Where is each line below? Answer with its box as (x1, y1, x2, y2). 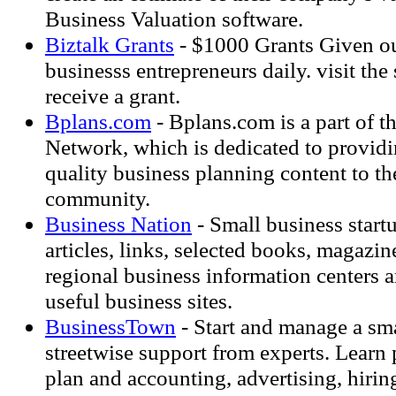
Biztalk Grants (45, 32, 174, 57)
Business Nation (45, 211, 192, 236)
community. (45, 186, 150, 210)
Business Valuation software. (45, 6, 303, 31)
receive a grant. (45, 83, 180, 108)
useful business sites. (45, 288, 232, 313)
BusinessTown (45, 314, 176, 339)
